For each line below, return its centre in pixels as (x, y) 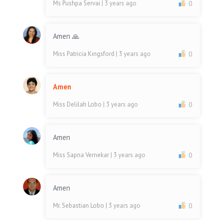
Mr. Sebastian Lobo (80, 206)
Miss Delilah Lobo (78, 105)
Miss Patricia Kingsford (85, 54)
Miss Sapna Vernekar (82, 155)
